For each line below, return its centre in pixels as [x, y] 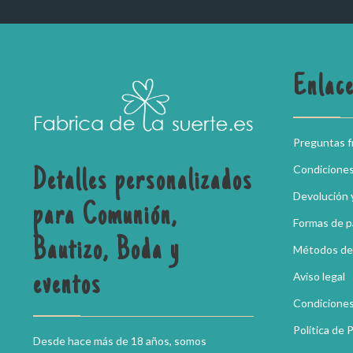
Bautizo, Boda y [107, 253]
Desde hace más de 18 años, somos [120, 341]
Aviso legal [319, 277]
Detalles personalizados [143, 183]
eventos [67, 287]
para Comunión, [106, 218]
